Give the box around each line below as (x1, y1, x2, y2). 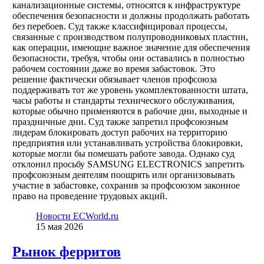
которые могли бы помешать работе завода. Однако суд (12, 148, 235, 159)
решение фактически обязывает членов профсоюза (12, 74, 217, 84)
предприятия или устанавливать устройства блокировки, (12, 137, 243, 148)
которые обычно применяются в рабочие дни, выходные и (12, 105, 247, 116)
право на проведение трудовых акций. (12, 190, 167, 201)
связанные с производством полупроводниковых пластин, (12, 31, 248, 42)
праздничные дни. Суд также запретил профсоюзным (12, 116, 228, 127)
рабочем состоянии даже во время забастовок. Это (12, 63, 215, 74)
